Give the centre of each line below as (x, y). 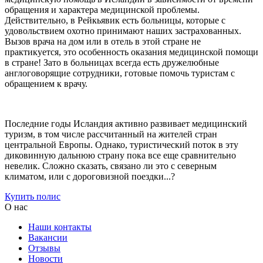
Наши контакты (60, 227)
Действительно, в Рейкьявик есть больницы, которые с (115, 20)
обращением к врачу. (46, 83)
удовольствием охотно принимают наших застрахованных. (123, 31)
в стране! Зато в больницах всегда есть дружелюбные (112, 62)
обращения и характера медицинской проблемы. (102, 9)
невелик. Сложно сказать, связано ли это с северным (111, 166)
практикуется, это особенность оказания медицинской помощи (131, 52)
